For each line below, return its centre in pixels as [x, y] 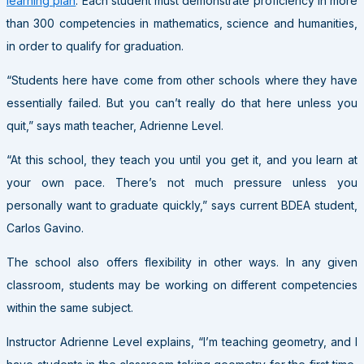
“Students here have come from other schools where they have [182, 80]
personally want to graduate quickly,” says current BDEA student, [182, 206]
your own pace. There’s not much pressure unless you [182, 183]
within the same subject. [70, 308]
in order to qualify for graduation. [95, 46]
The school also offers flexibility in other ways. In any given [182, 262]
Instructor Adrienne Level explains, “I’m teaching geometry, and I [182, 342]
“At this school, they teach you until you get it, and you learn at [182, 160]
